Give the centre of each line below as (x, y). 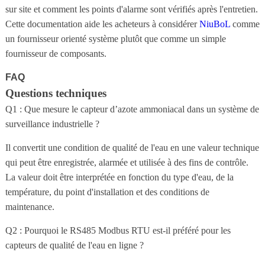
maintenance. (30, 206)
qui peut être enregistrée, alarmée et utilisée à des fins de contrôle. (127, 162)
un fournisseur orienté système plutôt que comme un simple (115, 38)
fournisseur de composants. (56, 53)
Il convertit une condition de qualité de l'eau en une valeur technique (132, 147)
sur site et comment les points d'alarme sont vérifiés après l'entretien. (131, 9)
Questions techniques (56, 93)
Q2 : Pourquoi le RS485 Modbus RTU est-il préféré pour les (118, 230)
